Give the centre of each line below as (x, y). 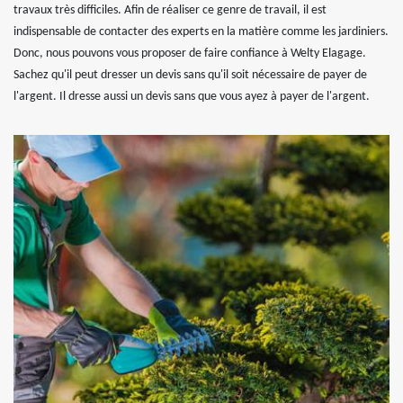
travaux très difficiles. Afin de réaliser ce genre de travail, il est (170, 10)
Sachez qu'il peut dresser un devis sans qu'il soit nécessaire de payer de (190, 75)
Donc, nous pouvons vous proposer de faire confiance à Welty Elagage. (190, 54)
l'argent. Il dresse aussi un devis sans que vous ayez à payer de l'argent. (192, 97)
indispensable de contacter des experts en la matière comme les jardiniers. (201, 32)
